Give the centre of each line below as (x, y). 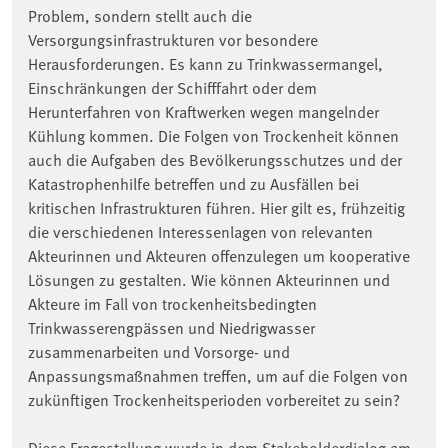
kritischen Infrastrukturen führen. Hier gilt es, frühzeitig (216, 207)
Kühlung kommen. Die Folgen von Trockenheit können (213, 135)
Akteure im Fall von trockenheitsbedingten (172, 303)
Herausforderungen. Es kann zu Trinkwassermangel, (205, 63)
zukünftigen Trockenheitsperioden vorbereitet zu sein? (214, 399)
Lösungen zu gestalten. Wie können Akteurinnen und (209, 279)
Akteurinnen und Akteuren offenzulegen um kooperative (219, 255)
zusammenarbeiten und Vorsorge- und (159, 351)
